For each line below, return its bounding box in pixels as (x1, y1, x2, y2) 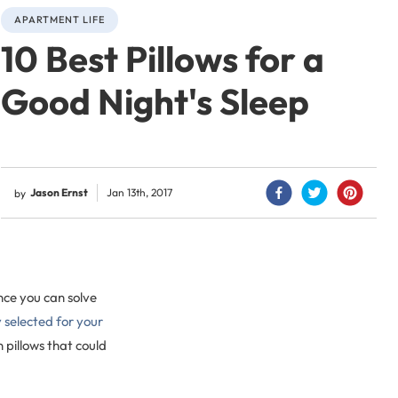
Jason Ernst (30, 186, 89, 199)
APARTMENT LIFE (14, 13, 106, 26)
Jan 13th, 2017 (107, 186, 173, 199)
